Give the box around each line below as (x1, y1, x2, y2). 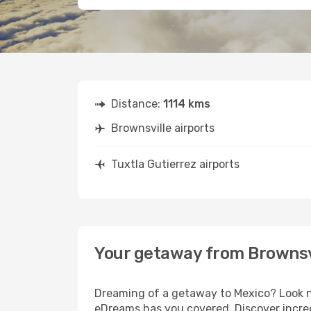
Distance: (111, 97, 163, 110)
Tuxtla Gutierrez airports (111, 158, 239, 171)
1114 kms (163, 97, 210, 110)
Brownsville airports (111, 121, 215, 135)
